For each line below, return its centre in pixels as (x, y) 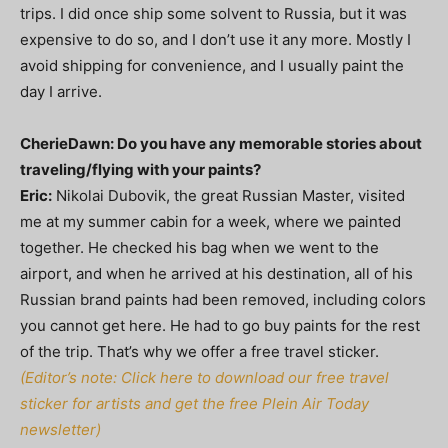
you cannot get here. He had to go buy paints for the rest (220, 325)
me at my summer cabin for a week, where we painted (210, 221)
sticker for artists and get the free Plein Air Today (194, 403)
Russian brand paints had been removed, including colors (223, 299)
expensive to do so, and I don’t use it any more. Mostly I (215, 39)
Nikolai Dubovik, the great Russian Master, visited (228, 195)
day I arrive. (61, 91)
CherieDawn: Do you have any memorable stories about (221, 143)
